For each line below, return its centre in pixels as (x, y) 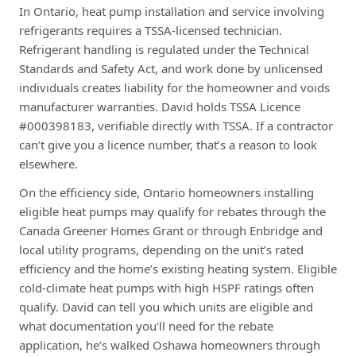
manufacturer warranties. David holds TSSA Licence (160, 106)
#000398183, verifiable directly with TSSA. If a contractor (176, 125)
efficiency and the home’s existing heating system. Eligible (178, 268)
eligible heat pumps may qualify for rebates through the (172, 211)
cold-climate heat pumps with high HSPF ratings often (166, 287)
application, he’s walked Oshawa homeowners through (170, 344)
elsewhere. (48, 163)
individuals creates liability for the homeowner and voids (174, 87)
